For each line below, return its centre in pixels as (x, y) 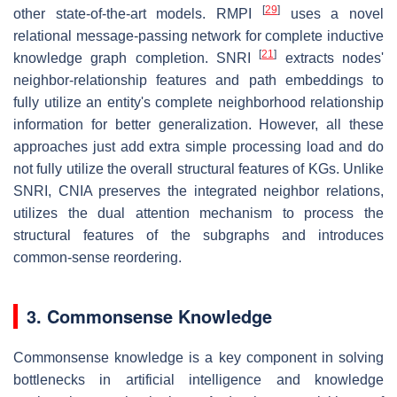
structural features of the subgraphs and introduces (198, 236)
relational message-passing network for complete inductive (198, 36)
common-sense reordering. (97, 258)
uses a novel (332, 14)
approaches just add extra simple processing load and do (198, 147)
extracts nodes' (331, 58)
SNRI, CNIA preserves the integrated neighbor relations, (198, 191)
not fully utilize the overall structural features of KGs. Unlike (198, 169)
